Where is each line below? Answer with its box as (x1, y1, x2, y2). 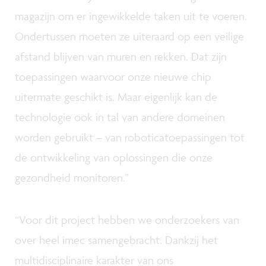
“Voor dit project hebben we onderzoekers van (15, 213, 239, 227)
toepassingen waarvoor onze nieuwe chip (15, 69, 211, 84)
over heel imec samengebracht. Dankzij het (15, 233, 218, 248)
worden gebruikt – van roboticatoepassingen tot (15, 130, 245, 144)
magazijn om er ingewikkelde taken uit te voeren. (15, 9, 247, 23)
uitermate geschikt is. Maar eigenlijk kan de (15, 90, 217, 104)
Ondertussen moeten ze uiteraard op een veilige (15, 29, 244, 43)
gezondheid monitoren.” (15, 170, 129, 185)
